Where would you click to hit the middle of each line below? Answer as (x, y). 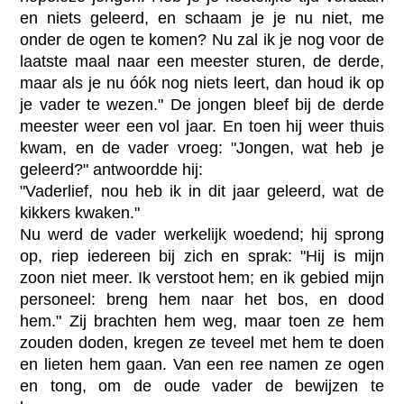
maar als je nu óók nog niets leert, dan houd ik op (202, 83)
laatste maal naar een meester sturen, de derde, (202, 61)
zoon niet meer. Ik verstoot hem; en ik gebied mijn (202, 277)
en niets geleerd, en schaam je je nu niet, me (202, 18)
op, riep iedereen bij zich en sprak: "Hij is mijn (202, 256)
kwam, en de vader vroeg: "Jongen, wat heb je (202, 147)
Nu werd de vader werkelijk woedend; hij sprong (202, 234)
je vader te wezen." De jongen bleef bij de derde (202, 104)
